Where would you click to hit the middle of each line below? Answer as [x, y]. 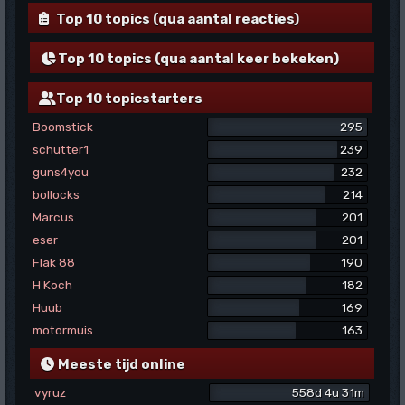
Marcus [54, 217]
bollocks [57, 194]
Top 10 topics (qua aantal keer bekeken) [197, 58]
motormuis [63, 330]
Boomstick [63, 126]
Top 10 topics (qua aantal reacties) [177, 19]
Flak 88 [54, 262]
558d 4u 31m [328, 392]
